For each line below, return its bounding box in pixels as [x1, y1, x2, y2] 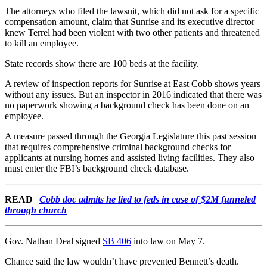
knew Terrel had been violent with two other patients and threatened [5, 27, 260, 38]
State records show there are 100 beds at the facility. [5, 58, 199, 69]
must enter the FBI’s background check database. [5, 163, 189, 174]
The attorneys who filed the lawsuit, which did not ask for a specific [5, 6, 259, 17]
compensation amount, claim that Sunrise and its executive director [5, 17, 254, 27]
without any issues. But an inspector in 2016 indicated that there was [5, 89, 262, 100]
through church [5, 205, 67, 216]
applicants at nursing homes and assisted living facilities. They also [5, 153, 254, 163]
